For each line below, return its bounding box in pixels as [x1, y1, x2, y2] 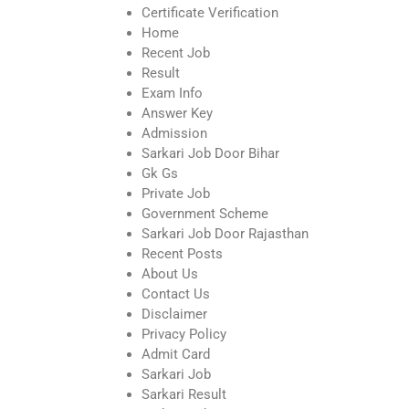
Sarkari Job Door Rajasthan [142, 225, 309, 242]
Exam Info [142, 84, 203, 101]
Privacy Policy [142, 325, 226, 342]
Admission [142, 124, 207, 142]
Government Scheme [142, 204, 268, 222]
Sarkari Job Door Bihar [142, 144, 279, 162]
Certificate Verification [142, 4, 278, 21]
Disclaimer [142, 305, 207, 322]
